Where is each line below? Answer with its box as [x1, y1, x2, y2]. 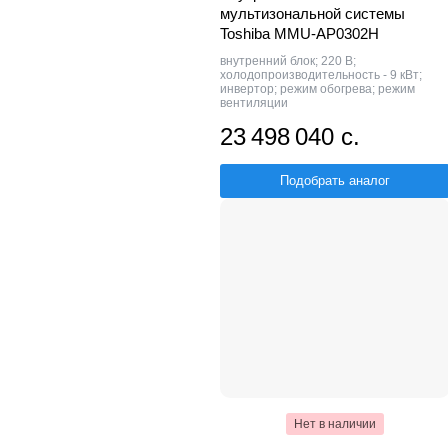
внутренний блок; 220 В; [220, 53, 356, 68]
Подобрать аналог [280, 172, 390, 188]
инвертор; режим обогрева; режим [220, 81, 415, 96]
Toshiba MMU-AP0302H [220, 24, 379, 42]
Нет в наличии [294, 416, 376, 431]
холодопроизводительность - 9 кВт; [220, 67, 422, 82]
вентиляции [220, 95, 288, 110]
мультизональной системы [220, 4, 405, 22]
